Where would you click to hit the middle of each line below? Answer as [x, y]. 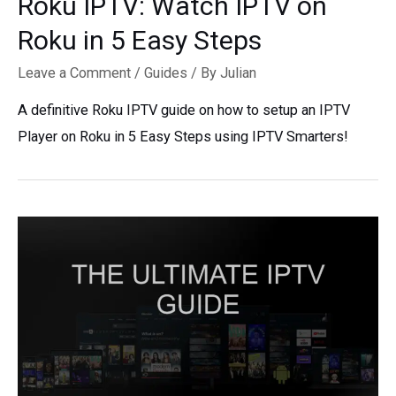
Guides [166, 72]
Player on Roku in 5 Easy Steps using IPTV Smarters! [183, 137]
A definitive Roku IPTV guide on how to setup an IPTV [184, 110]
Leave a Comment [74, 72]
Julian [238, 72]
